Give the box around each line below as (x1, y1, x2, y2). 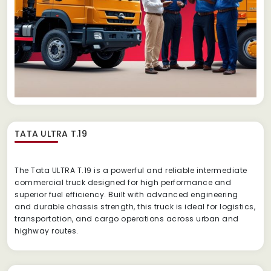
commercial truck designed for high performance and (15, 177, 231, 188)
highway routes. (15, 225, 79, 236)
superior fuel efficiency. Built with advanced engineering (15, 189, 238, 200)
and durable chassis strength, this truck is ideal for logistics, (15, 201, 255, 212)
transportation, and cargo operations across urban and (15, 213, 239, 224)
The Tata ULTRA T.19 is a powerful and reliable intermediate (15, 165, 247, 175)
